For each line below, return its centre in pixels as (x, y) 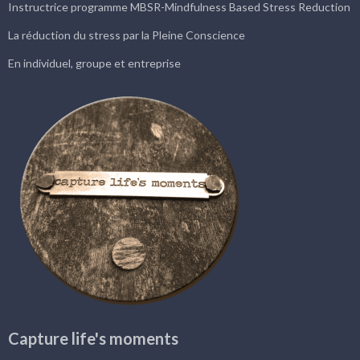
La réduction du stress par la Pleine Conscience (127, 35)
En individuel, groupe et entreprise (94, 63)
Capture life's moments (93, 339)
